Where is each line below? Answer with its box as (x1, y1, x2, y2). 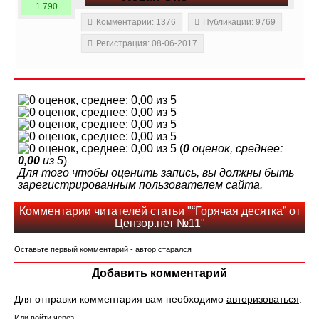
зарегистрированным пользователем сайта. (18, 179, 263, 192)
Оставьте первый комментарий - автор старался (14, 245, 192, 254)
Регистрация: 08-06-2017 (96, 38, 197, 49)
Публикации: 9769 (203, 17, 276, 28)
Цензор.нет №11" (114, 217, 205, 230)
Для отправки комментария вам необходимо (14, 293, 226, 305)
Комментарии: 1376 (96, 17, 176, 28)
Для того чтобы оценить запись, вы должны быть (18, 167, 294, 179)
